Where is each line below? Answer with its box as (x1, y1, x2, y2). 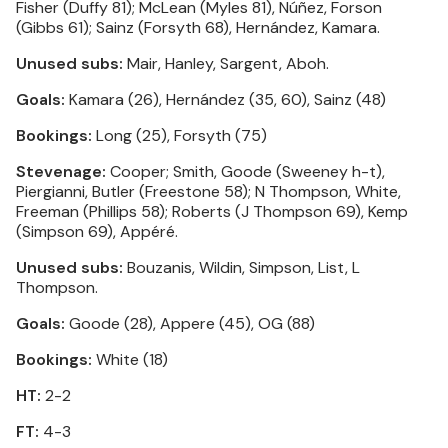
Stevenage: (16, 161, 106, 182)
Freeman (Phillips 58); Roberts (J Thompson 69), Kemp (16, 201, 408, 222)
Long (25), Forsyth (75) (92, 125, 267, 146)
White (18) (92, 349, 168, 370)
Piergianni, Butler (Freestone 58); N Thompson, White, (16, 181, 401, 202)
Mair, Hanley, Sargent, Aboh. (123, 53, 329, 74)
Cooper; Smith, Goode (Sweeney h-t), (106, 161, 385, 182)
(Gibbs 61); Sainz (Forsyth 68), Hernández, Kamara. (16, 17, 380, 38)
